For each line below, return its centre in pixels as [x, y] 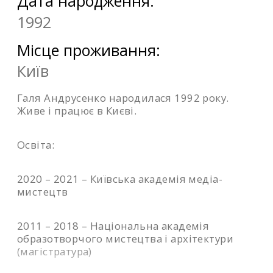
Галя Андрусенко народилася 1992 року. [123, 98]
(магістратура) [55, 252]
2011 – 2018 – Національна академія [113, 226]
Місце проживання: [89, 50]
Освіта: [36, 145]
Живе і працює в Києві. [77, 111]
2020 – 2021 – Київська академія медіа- [120, 179]
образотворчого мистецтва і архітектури [125, 239]
